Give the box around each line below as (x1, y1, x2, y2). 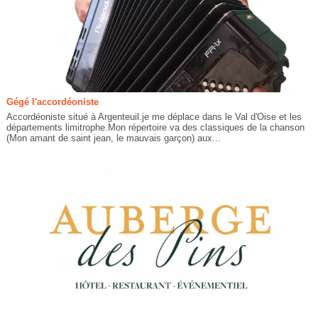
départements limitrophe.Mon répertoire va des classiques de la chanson (6, 122, 305, 133)
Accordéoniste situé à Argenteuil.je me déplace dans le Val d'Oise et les (6, 111, 302, 122)
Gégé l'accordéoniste (6, 97, 99, 107)
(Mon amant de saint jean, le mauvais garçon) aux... (6, 133, 221, 143)
